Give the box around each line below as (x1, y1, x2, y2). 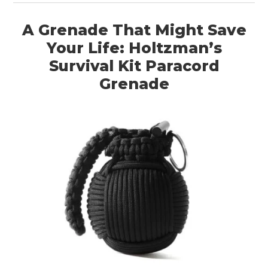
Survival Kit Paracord (48, 57, 220, 75)
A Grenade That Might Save (22, 21, 246, 39)
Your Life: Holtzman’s (46, 39, 222, 57)
